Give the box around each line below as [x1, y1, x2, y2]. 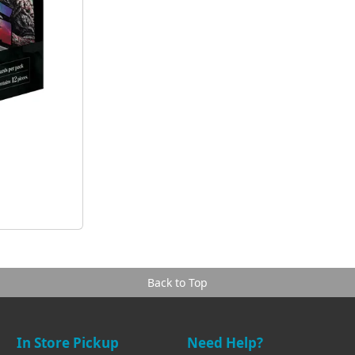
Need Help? [186, 333, 263, 352]
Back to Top [147, 274, 208, 290]
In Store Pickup [17, 333, 120, 352]
